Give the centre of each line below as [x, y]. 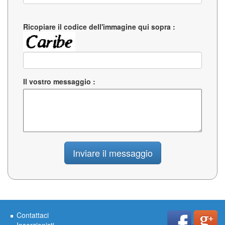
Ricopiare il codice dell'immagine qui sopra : [99, 27]
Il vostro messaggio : [59, 81]
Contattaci [33, 215]
